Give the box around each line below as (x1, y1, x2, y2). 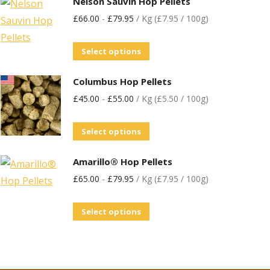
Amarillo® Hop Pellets (73, 155, 172, 168)
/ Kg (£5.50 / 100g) (134, 93, 209, 104)
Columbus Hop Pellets (73, 75, 172, 87)
